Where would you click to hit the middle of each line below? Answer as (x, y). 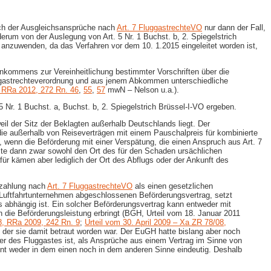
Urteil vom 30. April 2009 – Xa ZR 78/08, (155, 222)
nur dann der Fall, (234, 27)
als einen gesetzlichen (173, 186)
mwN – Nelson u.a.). (142, 90)
